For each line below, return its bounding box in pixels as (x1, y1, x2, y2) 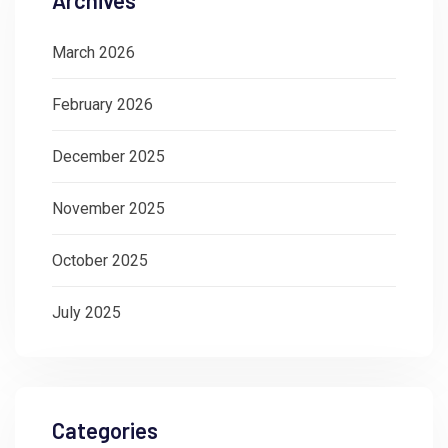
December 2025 (52, 146, 165, 166)
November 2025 (52, 198, 165, 218)
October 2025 (52, 250, 148, 270)
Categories (52, 416, 158, 443)
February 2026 (52, 94, 153, 114)
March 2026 (52, 42, 135, 62)
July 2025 (52, 302, 121, 322)
